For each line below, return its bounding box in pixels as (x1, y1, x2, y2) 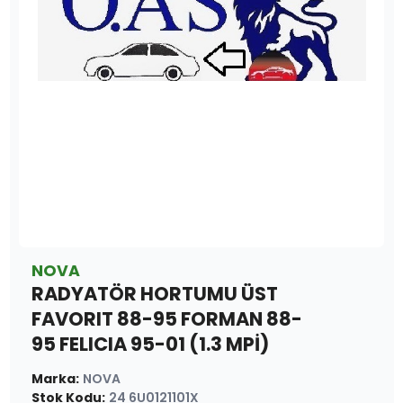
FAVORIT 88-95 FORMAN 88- (31, 305, 302, 332)
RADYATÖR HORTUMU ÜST (31, 280, 278, 307)
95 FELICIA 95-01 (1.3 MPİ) (31, 330, 269, 357)
